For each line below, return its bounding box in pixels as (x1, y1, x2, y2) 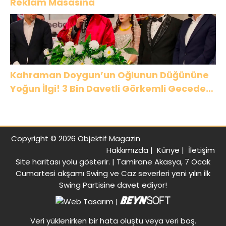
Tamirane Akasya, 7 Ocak (117, 156, 210, 167)
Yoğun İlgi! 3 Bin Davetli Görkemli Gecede (10, 82, 206, 95)
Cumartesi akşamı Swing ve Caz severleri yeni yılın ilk (16, 167, 210, 179)
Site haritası (16, 156, 60, 167)
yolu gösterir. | (60, 156, 117, 167)
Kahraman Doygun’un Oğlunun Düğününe (10, 68, 209, 81)
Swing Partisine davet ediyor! (59, 179, 167, 190)
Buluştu (10, 95, 46, 108)
